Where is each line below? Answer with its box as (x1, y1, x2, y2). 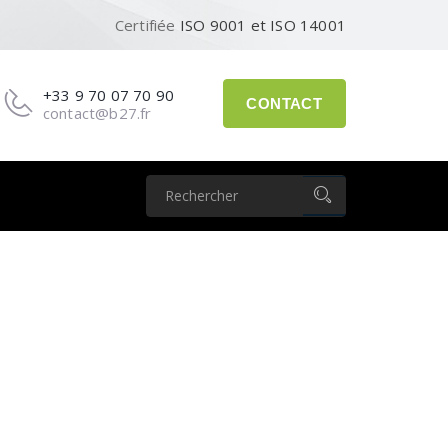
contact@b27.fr (42, 102, 152, 123)
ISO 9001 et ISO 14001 (179, 15, 346, 36)
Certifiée (114, 15, 180, 36)
